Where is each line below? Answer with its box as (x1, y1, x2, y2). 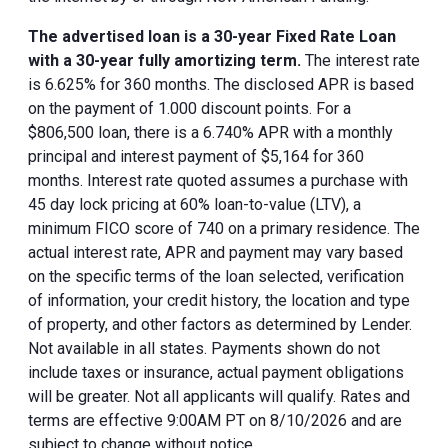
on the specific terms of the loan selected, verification (28, 266, 404, 286)
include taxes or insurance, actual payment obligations (28, 362, 404, 382)
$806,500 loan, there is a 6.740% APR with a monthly (28, 122, 393, 142)
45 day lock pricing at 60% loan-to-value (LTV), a (28, 194, 361, 214)
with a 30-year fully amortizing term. (28, 50, 301, 70)
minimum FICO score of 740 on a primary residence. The (28, 218, 420, 238)
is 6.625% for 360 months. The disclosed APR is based (28, 74, 414, 94)
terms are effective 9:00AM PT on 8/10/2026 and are (28, 410, 402, 430)
